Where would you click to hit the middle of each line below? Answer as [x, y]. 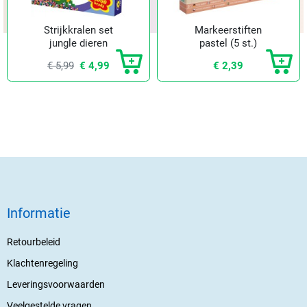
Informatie [39, 213]
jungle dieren [78, 43]
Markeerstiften [229, 30]
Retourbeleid [34, 242]
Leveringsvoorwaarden [56, 284]
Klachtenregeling [42, 263]
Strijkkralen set [78, 30]
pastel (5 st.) [229, 43]
